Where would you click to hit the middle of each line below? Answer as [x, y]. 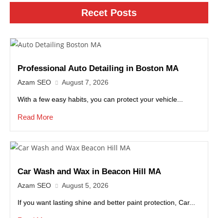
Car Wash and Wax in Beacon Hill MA [89, 171]
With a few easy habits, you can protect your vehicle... [100, 99]
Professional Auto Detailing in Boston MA [98, 68]
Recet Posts [109, 12]
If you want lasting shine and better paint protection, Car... [106, 202]
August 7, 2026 [85, 82]
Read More [35, 117]
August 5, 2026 [85, 185]
